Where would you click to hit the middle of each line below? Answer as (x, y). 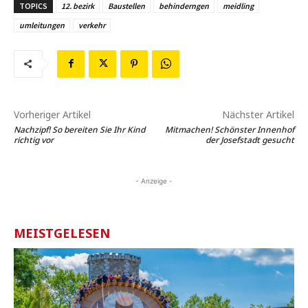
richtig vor (34, 140)
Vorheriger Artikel (52, 114)
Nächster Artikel (258, 114)
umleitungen (42, 25)
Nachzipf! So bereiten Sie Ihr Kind (79, 129)
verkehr (92, 25)
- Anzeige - (154, 180)
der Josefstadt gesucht (250, 140)
